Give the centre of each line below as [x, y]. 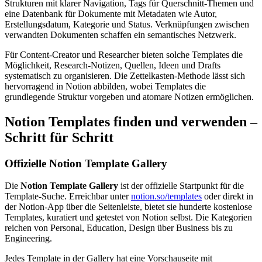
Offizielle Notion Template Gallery [86, 163]
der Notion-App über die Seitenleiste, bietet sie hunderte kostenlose [128, 207]
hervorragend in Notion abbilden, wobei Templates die [105, 86]
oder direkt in [227, 196]
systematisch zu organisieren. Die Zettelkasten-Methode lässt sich [125, 75]
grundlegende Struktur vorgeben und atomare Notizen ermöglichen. [129, 96]
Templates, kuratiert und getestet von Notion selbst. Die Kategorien [128, 218]
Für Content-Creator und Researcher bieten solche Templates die [124, 54]
